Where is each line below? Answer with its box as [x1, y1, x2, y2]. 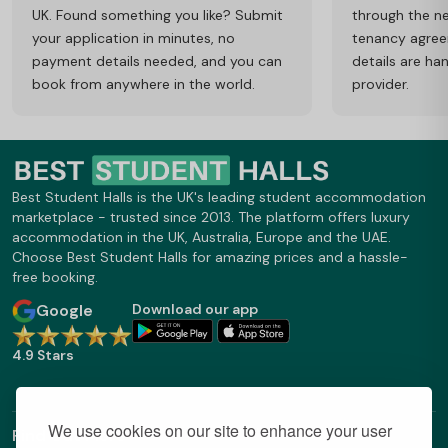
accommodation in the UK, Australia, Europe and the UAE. [12, 228, 391, 247]
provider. [352, 74, 409, 93]
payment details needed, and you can [32, 51, 282, 70]
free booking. [12, 268, 98, 287]
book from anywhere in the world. [32, 74, 255, 93]
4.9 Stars [12, 346, 74, 365]
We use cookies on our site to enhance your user [48, 419, 392, 442]
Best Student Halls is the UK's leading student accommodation [12, 188, 426, 207]
